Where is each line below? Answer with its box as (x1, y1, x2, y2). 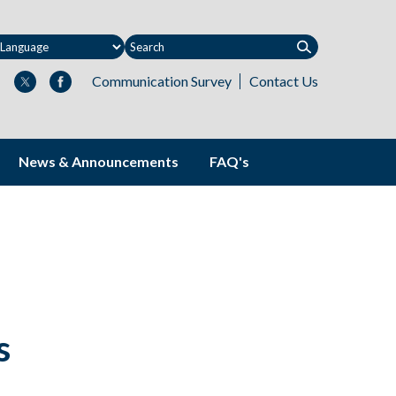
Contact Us (249, 72, 318, 90)
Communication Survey (91, 72, 232, 90)
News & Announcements (18, 153, 179, 171)
